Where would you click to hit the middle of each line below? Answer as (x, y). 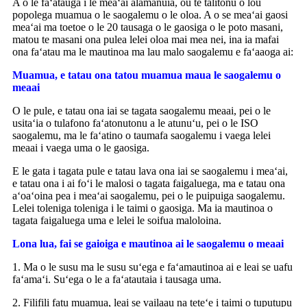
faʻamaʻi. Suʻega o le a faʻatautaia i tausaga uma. (117, 279)
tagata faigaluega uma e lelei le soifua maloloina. (117, 220)
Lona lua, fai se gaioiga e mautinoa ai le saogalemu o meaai (148, 243)
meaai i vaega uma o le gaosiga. (81, 147)
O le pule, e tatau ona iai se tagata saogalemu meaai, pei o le (142, 110)
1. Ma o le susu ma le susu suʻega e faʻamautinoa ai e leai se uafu (152, 267)
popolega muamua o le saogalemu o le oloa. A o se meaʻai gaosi (150, 14)
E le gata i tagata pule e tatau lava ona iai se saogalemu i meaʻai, (150, 171)
